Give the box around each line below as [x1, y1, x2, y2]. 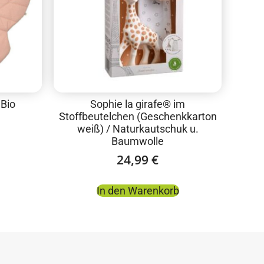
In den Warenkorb [96, 184, 179, 197]
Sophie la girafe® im [90, 98, 185, 111]
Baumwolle [111, 135, 164, 148]
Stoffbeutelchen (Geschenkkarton [58, 110, 217, 123]
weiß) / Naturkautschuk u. [77, 123, 199, 136]
